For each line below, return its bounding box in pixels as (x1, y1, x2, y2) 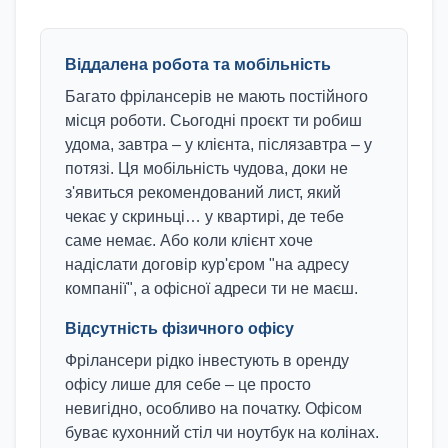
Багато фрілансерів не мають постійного (65, 88, 368, 105)
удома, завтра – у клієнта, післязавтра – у (65, 136, 372, 153)
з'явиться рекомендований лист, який (65, 184, 341, 201)
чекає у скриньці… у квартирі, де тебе (65, 208, 344, 225)
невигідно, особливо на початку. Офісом (65, 400, 362, 417)
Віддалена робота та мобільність (65, 56, 331, 73)
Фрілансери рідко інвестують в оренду (65, 352, 349, 369)
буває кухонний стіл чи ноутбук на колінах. (65, 424, 379, 441)
